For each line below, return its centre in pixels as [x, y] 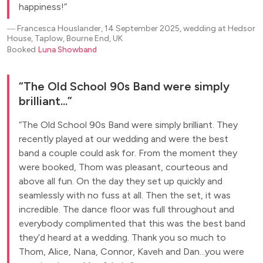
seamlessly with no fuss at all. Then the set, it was [125, 195]
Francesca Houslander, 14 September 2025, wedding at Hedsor [136, 28]
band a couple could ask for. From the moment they [128, 153]
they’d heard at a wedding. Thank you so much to [122, 237]
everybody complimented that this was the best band [132, 223]
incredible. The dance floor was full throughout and [127, 209]
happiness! [41, 7]
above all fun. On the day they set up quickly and [121, 181]
